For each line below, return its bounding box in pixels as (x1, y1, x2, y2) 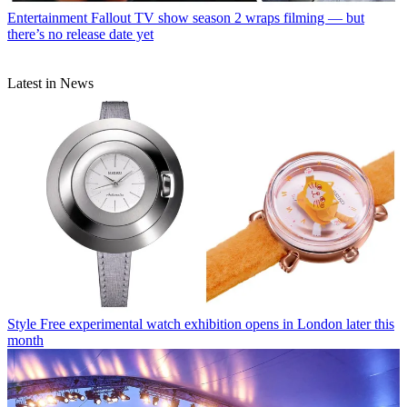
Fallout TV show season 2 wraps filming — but (91, 9, 364, 25)
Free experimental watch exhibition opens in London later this (40, 315, 394, 332)
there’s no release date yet (7, 25, 154, 42)
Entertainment (7, 9, 87, 25)
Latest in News (7, 74, 94, 91)
